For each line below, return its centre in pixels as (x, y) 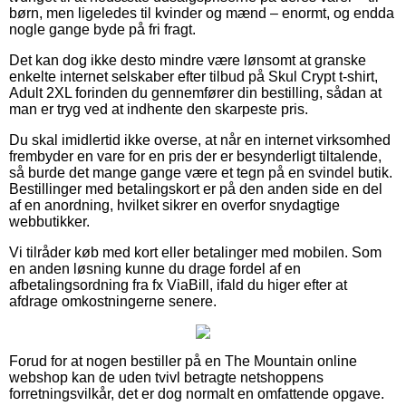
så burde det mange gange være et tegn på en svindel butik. (201, 172)
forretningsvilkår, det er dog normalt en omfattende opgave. (197, 393)
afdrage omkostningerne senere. (113, 301)
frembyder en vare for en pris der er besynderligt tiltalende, (195, 156)
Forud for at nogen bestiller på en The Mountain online (183, 361)
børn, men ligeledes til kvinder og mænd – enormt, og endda (202, 13)
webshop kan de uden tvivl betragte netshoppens (166, 377)
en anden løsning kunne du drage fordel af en (155, 268)
